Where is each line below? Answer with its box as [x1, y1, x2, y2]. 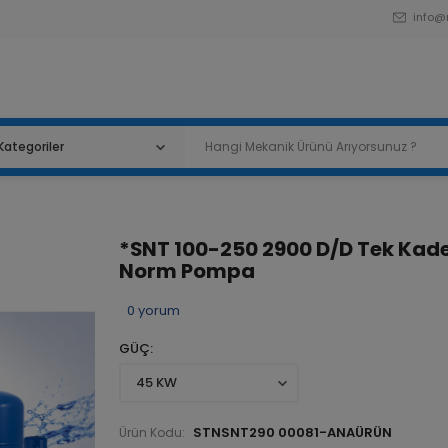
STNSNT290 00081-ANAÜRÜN [193, 426, 392, 439]
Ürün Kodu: [119, 427, 185, 439]
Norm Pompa [119, 261, 255, 281]
